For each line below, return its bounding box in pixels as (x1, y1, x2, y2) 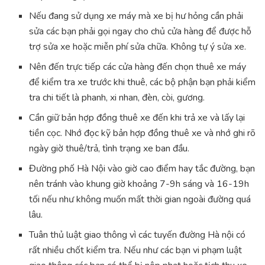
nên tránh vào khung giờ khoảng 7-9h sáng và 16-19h (29, 177, 250, 191)
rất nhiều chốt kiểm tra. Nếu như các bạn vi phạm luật (29, 244, 243, 257)
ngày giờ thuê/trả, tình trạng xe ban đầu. (29, 142, 190, 156)
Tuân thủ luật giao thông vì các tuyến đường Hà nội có (29, 228, 246, 242)
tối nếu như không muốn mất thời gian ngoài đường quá (29, 193, 251, 206)
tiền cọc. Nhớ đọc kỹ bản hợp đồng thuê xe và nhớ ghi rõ (29, 127, 256, 140)
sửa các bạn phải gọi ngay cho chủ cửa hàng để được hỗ (29, 25, 252, 38)
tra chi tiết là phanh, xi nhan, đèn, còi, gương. (29, 91, 205, 105)
